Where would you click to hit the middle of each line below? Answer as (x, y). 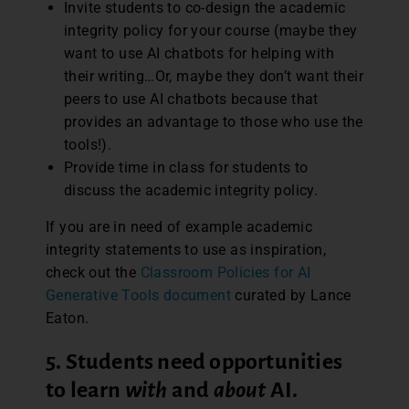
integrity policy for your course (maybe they (211, 30)
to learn (85, 389)
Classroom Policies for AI (225, 272)
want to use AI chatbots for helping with (199, 53)
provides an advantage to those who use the (214, 121)
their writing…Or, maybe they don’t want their (214, 76)
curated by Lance (291, 295)
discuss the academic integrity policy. (191, 190)
